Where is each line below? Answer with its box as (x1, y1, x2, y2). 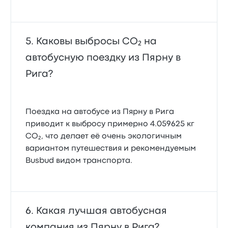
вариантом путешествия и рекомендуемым (25, 145, 196, 152)
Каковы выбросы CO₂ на (36, 37, 157, 46)
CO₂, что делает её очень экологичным (25, 132, 182, 140)
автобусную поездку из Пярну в (25, 53, 181, 62)
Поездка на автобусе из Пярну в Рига (25, 108, 175, 116)
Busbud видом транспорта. (25, 157, 133, 164)
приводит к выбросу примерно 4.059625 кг (25, 120, 195, 128)
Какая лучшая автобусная (36, 206, 167, 215)
